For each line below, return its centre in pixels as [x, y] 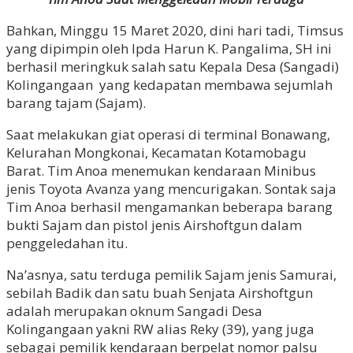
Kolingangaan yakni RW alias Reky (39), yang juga [160, 329]
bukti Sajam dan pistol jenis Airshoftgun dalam [154, 225]
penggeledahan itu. [69, 243]
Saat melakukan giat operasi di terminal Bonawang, [168, 134]
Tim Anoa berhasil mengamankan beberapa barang [169, 206]
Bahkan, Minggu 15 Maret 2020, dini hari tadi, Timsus [175, 30]
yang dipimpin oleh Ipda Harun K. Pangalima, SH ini [169, 48]
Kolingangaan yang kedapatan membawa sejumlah [169, 84]
